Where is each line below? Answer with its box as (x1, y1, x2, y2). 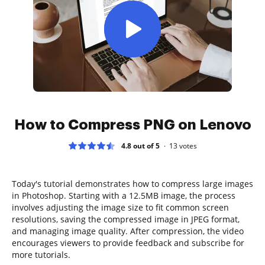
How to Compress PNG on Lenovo (14, 117, 251, 132)
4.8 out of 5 (121, 140, 160, 151)
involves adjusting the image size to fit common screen (12, 201, 229, 213)
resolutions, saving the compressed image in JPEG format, (12, 213, 240, 225)
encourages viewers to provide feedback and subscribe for (12, 237, 244, 248)
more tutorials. (12, 248, 70, 260)
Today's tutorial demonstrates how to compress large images (12, 177, 253, 189)
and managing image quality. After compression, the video (12, 225, 244, 237)
